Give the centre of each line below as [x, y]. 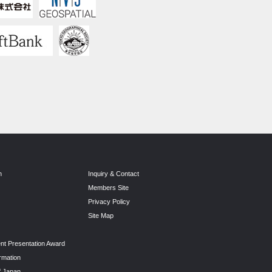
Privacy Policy [109, 202]
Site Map [101, 216]
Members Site [108, 188]
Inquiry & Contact [114, 174]
